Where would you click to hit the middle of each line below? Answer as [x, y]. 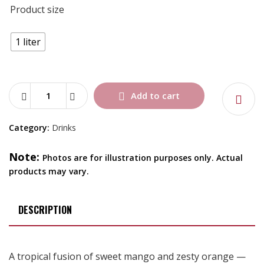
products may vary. [49, 171]
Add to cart [155, 95]
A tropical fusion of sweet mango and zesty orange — [127, 256]
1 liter [28, 42]
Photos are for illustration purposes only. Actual [143, 157]
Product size [37, 9]
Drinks [64, 127]
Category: [30, 127]
